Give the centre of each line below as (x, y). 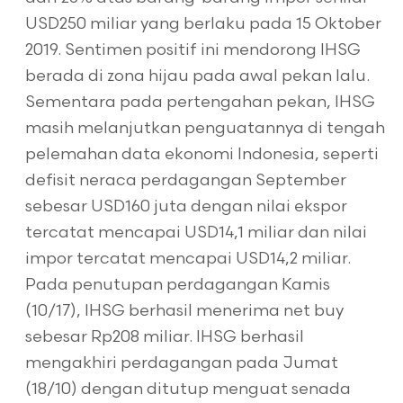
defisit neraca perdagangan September (185, 180)
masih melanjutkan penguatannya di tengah (205, 128)
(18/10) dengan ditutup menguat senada (188, 389)
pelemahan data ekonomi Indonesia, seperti (201, 154)
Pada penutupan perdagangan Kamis (177, 285)
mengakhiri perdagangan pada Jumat (181, 363)
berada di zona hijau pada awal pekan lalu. (197, 76)
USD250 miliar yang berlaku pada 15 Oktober (203, 24)
